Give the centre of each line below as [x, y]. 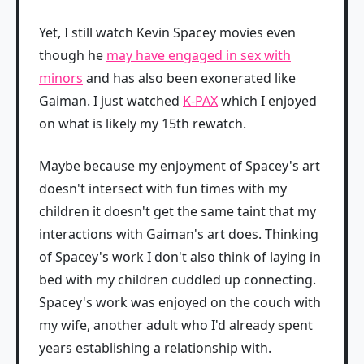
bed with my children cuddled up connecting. [178, 279]
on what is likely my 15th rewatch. [143, 123]
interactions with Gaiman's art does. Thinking [179, 234]
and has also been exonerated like [189, 78]
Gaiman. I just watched [111, 101]
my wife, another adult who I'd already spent [176, 325]
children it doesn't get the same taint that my [178, 211]
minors [61, 78]
